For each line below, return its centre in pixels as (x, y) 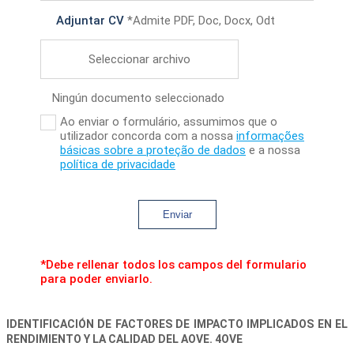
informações (270, 136)
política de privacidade (118, 165)
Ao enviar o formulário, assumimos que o (169, 122)
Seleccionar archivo (139, 60)
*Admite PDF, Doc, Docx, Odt (200, 21)
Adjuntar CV (90, 21)
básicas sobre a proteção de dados (153, 151)
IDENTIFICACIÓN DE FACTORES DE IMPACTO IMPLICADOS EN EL (177, 324)
